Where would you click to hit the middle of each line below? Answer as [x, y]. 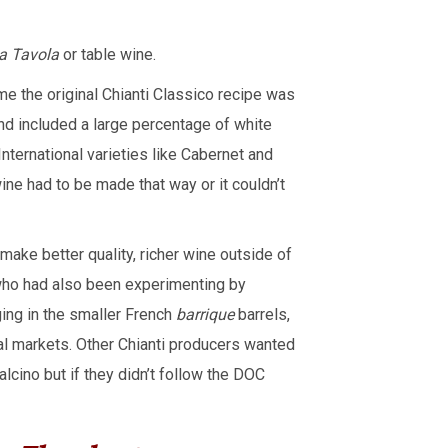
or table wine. [107, 54]
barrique [207, 314]
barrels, [264, 314]
